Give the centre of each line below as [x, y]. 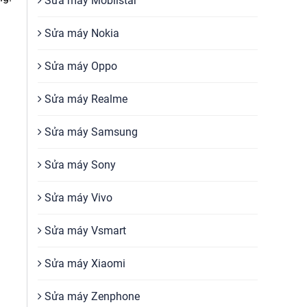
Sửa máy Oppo [79, 66]
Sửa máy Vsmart [84, 231]
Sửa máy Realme [85, 99]
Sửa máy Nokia [81, 33]
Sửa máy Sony [79, 165]
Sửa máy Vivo [77, 198]
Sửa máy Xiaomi [84, 263]
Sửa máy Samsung [90, 132]
